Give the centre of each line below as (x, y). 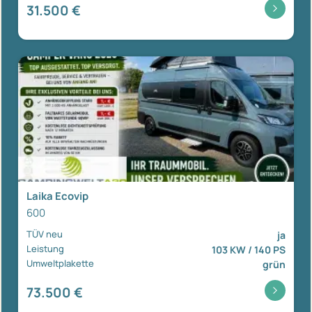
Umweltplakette (60, 263)
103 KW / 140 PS (249, 249)
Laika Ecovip (57, 196)
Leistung (45, 248)
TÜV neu (45, 234)
